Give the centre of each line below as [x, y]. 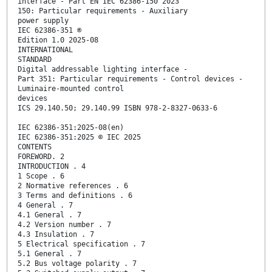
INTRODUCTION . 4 [52, 167]
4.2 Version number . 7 [64, 225]
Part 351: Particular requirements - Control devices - [130, 79]
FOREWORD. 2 [41, 157]
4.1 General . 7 [49, 215]
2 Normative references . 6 [73, 186]
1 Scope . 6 [41, 176]
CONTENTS [35, 147]
